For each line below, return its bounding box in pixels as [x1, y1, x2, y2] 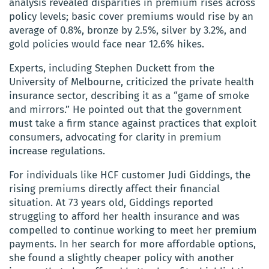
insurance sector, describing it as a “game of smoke [9, 89, 249, 102]
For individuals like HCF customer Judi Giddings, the [9, 168, 250, 181]
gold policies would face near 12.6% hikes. [9, 37, 204, 50]
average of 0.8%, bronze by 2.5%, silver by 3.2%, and [9, 23, 247, 37]
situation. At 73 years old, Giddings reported [9, 196, 213, 209]
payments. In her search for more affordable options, [9, 237, 256, 250]
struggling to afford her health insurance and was [9, 210, 240, 223]
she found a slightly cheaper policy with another [9, 251, 234, 264]
